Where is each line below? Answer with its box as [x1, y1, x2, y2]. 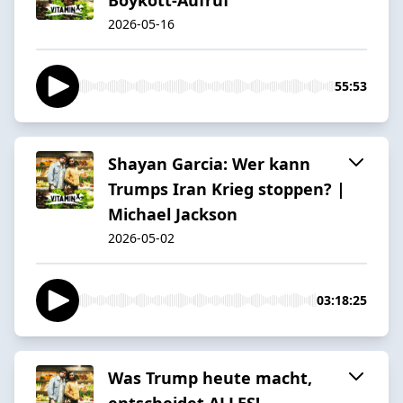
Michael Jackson [108, 202, 237, 225]
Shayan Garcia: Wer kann [108, 152, 310, 175]
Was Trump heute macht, [108, 366, 312, 389]
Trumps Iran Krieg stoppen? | [108, 177, 345, 200]
